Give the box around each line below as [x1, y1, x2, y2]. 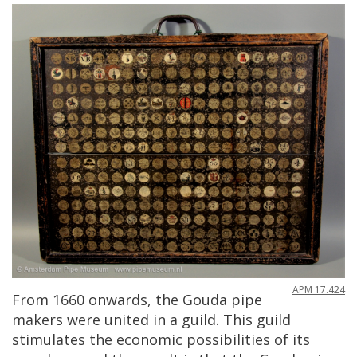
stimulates [12, 329, 85, 349]
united [104, 309, 149, 329]
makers [12, 309, 63, 329]
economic [116, 329, 182, 349]
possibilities [186, 329, 270, 349]
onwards [88, 289, 147, 309]
